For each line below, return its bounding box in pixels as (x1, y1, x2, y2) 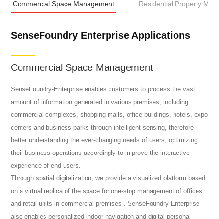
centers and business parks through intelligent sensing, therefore (11, 124, 194, 131)
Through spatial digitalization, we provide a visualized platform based (11, 175, 206, 182)
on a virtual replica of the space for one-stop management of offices (11, 187, 203, 195)
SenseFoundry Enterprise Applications (11, 29, 191, 41)
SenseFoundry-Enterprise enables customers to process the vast (11, 86, 196, 93)
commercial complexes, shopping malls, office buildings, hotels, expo (11, 111, 208, 119)
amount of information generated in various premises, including (11, 98, 189, 106)
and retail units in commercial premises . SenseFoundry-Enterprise (11, 200, 200, 208)
